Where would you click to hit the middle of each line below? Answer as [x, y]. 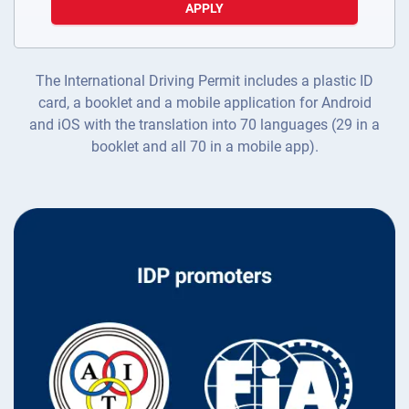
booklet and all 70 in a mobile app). [204, 147]
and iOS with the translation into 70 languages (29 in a [204, 125]
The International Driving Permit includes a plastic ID [204, 81]
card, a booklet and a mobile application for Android [204, 103]
